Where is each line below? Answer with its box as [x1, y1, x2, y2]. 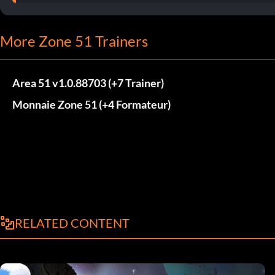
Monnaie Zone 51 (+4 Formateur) [12, 97, 171, 111]
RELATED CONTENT [15, 215, 130, 230]
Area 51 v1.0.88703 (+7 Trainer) [12, 76, 164, 90]
